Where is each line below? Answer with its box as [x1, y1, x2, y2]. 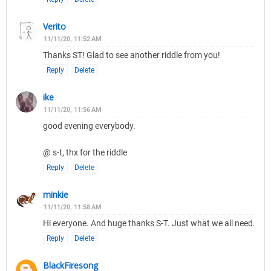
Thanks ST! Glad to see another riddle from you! [43, 50, 220, 60]
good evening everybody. [43, 121, 135, 131]
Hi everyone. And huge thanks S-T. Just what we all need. [43, 218, 255, 229]
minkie [43, 189, 68, 201]
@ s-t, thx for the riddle [43, 148, 127, 158]
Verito [43, 21, 66, 33]
